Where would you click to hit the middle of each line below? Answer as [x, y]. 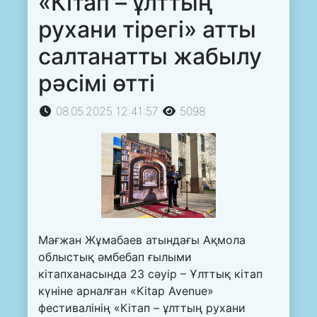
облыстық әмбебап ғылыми [115, 257]
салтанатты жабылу [150, 56]
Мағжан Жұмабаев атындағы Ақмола [142, 240]
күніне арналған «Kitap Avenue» [126, 291]
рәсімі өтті [97, 83]
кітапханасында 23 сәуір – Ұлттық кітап [150, 274]
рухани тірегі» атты [147, 29]
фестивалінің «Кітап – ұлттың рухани [142, 308]
